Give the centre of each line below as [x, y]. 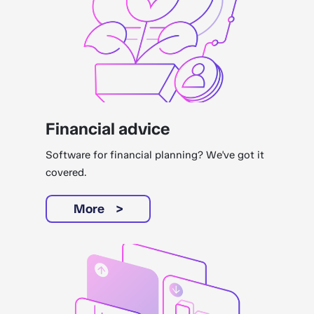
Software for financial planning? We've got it [155, 155]
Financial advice [108, 129]
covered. [66, 173]
